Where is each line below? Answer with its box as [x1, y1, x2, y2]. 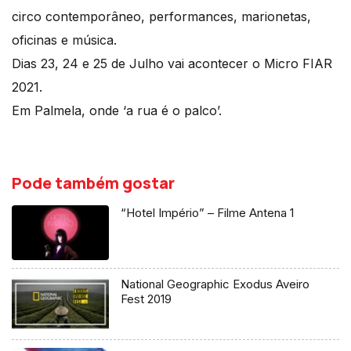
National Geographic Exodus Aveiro [121, 277, 310, 292]
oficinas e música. [12, 32, 117, 49]
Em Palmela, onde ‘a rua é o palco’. [12, 103, 222, 119]
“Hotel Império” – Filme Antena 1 [121, 205, 295, 221]
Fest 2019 [121, 291, 172, 307]
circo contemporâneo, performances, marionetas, [12, 9, 311, 25]
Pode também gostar [12, 172, 175, 194]
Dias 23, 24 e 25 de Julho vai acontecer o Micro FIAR [12, 56, 332, 72]
